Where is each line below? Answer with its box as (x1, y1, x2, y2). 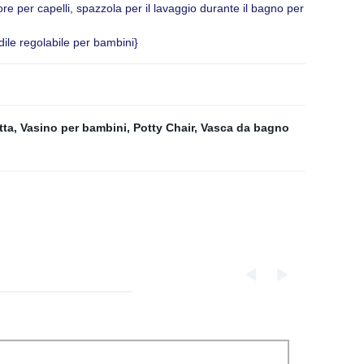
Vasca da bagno (201, 121, 289, 134)
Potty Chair (133, 121, 194, 134)
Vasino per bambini (20, 121, 127, 134)
